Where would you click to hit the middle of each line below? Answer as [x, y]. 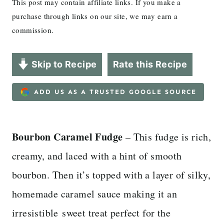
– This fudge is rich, [167, 136]
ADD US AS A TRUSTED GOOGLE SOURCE [115, 91]
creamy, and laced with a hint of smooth [97, 155]
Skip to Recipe [63, 64]
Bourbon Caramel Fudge [67, 136]
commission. [33, 30]
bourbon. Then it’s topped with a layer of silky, [111, 174]
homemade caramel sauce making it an [94, 193]
